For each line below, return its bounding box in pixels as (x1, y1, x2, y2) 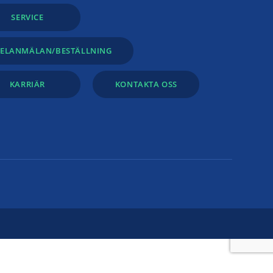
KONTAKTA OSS (115, 78, 178, 90)
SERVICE (11, 11, 44, 23)
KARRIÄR (9, 78, 46, 90)
